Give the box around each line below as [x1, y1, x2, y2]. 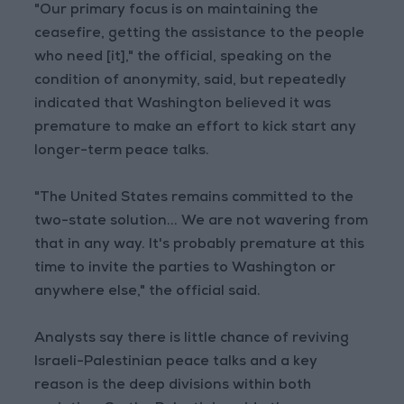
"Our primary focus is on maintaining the [34, 4, 319, 19]
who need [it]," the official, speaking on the [34, 50, 333, 66]
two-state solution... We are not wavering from [34, 215, 369, 230]
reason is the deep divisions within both [34, 379, 312, 394]
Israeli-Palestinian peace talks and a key [34, 355, 318, 371]
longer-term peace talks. [34, 144, 210, 160]
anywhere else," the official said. [34, 285, 262, 300]
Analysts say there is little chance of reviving [34, 332, 350, 347]
